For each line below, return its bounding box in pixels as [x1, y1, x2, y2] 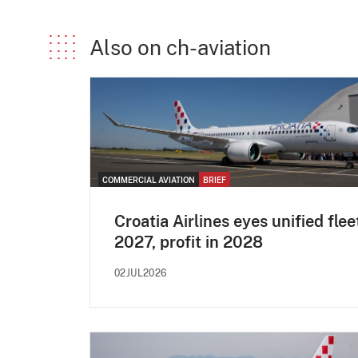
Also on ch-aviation [89, 35, 271, 61]
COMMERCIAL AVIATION [102, 174, 195, 185]
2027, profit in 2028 [114, 232, 263, 252]
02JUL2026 [114, 267, 167, 279]
